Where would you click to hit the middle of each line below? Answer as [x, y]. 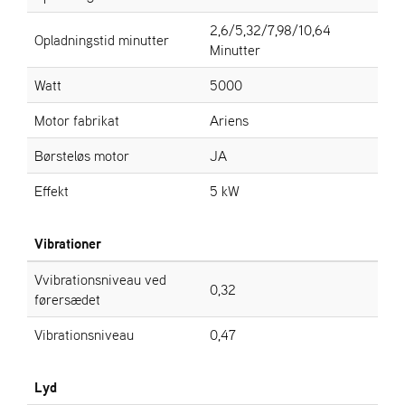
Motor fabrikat [77, 120]
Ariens [229, 120]
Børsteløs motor [82, 155]
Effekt [52, 190]
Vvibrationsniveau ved [100, 279]
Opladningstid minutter [102, 39]
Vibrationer [68, 243]
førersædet [67, 299]
